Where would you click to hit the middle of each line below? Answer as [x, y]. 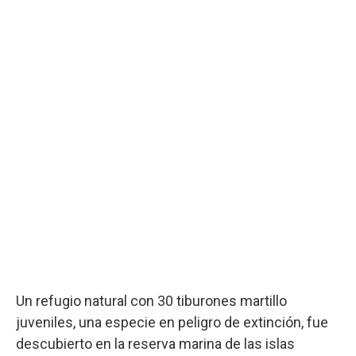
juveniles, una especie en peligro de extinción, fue [172, 322]
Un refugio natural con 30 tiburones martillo [151, 300]
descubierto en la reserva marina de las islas [155, 343]
